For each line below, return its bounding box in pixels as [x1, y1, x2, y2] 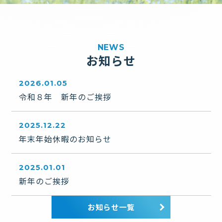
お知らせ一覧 [87, 201, 135, 212]
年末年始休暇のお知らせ [18, 132, 111, 145]
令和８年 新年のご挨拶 [18, 90, 111, 103]
